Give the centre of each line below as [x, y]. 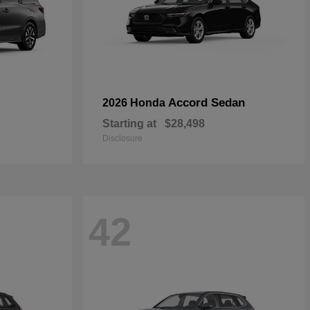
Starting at [129, 124]
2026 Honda [135, 103]
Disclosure [122, 138]
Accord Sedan [207, 103]
